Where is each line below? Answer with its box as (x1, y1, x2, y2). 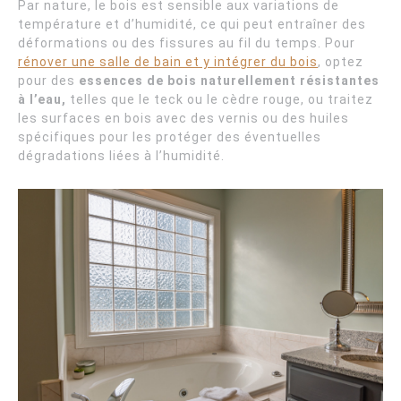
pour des (18, 73, 79, 88)
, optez (318, 54, 363, 69)
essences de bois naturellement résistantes (79, 73, 380, 88)
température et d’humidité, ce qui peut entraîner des (18, 16, 366, 31)
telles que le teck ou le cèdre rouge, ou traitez (66, 91, 373, 107)
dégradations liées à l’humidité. (18, 148, 225, 163)
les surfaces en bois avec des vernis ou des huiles (18, 110, 349, 125)
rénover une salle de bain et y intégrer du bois (18, 54, 318, 69)
